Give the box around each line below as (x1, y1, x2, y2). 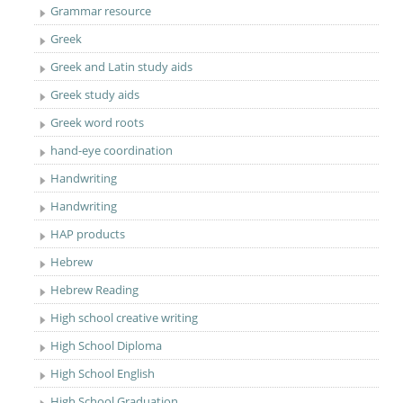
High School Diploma (50, 337, 163, 354)
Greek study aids (50, 86, 140, 103)
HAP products (50, 226, 126, 242)
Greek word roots (50, 114, 145, 130)
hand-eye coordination (50, 142, 174, 158)
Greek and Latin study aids (50, 58, 193, 75)
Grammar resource (50, 3, 152, 19)
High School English (50, 365, 156, 381)
